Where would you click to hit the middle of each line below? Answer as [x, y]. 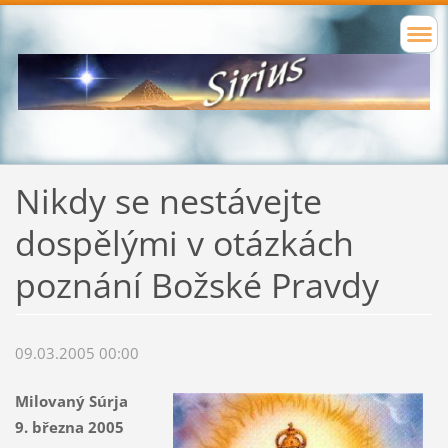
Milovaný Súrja [71, 401]
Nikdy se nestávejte [168, 201]
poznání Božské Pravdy [196, 285]
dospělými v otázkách [184, 243]
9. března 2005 [69, 427]
